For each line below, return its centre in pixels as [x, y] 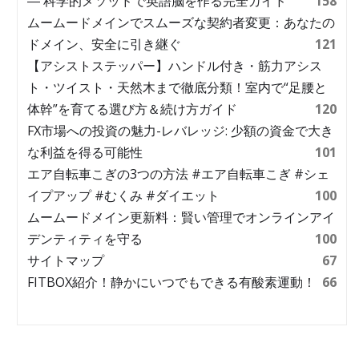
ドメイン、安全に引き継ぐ [104, 44]
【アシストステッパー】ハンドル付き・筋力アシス [175, 66]
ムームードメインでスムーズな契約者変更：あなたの [181, 22]
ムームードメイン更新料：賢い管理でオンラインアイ [181, 217]
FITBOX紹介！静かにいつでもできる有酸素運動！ [171, 282]
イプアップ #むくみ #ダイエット [123, 196]
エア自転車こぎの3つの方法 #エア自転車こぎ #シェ [178, 174]
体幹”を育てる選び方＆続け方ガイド [132, 109]
